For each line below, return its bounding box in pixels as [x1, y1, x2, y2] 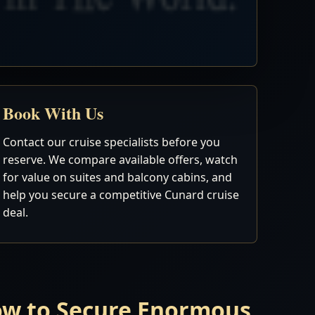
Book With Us [3, 101, 104, 125]
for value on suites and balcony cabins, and [3, 169, 233, 185]
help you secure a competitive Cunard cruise [3, 187, 240, 202]
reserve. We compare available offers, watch [3, 152, 238, 167]
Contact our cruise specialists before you [3, 134, 221, 150]
